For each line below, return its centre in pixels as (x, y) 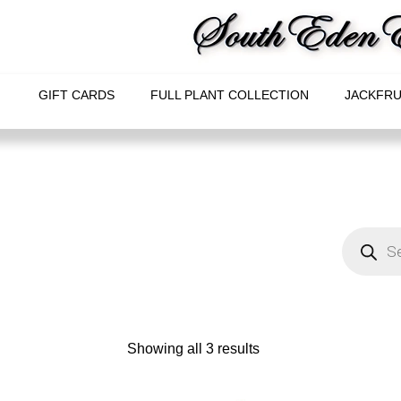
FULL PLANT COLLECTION (229, 95)
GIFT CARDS (76, 95)
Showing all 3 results (194, 349)
